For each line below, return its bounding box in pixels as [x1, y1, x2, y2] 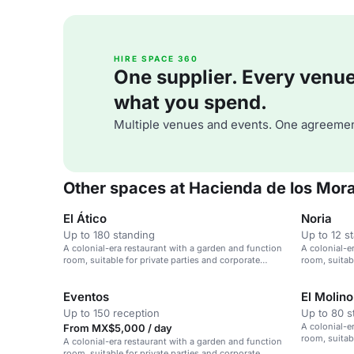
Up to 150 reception [63, 307, 160, 319]
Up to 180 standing [63, 228, 155, 241]
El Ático [63, 211, 107, 226]
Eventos [63, 289, 109, 304]
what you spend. [114, 91, 267, 114]
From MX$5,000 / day [63, 322, 172, 334]
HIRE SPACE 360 [114, 54, 198, 63]
